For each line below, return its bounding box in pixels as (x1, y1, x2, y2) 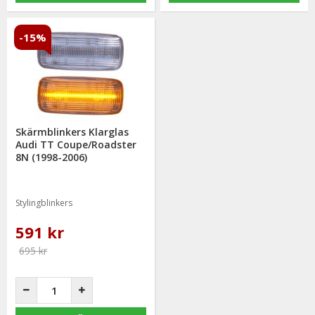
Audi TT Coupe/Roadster (15, 137, 137, 151)
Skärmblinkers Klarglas (15, 124, 129, 139)
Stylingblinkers (15, 196, 73, 209)
